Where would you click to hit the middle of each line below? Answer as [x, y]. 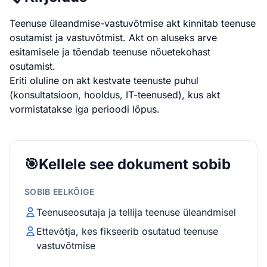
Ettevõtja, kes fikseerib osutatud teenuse [127, 231]
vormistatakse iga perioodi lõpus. [85, 109]
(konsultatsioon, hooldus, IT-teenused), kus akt [115, 95]
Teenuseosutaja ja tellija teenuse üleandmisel [136, 212]
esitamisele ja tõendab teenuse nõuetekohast [110, 52]
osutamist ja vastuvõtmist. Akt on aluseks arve [113, 38]
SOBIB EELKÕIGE [59, 192]
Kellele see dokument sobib [135, 164]
